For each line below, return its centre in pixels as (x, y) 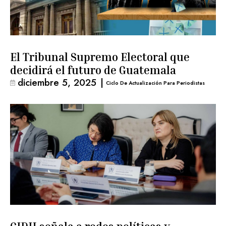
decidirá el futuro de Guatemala (93, 70)
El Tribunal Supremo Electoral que (100, 57)
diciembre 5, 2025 (57, 82)
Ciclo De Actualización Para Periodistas (156, 83)
